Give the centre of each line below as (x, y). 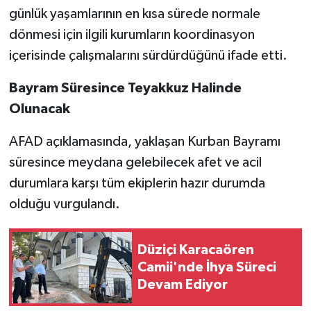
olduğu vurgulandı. (64, 204)
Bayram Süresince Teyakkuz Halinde (125, 89)
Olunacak (39, 109)
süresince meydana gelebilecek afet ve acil (135, 163)
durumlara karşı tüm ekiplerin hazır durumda (137, 184)
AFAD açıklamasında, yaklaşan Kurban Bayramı (144, 142)
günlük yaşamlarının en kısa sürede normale (134, 14)
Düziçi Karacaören (196, 250)
